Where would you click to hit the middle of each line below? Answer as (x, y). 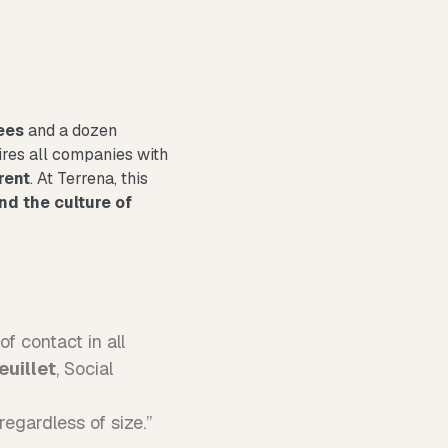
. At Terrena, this (89, 178)
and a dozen (70, 130)
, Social (84, 368)
